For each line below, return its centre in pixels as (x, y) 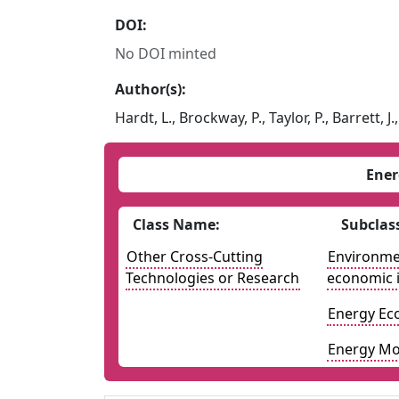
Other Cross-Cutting (195, 256)
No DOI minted (166, 53)
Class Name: (177, 224)
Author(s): (151, 89)
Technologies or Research (213, 278)
